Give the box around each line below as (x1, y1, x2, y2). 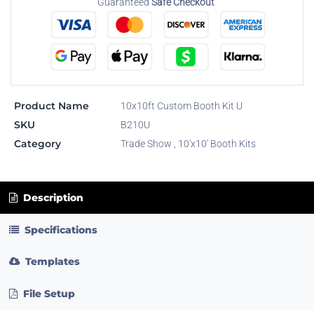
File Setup (22, 287, 75, 300)
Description (20, 191, 83, 205)
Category (13, 137, 61, 151)
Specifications (24, 223, 97, 236)
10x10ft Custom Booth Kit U (120, 100, 243, 112)
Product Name (13, 100, 89, 113)
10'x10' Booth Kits (177, 138, 256, 150)
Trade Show (120, 138, 172, 150)
